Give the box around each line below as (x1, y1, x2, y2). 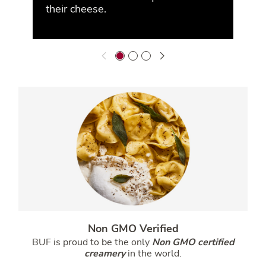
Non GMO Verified (87, 221, 179, 236)
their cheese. (46, 1, 107, 16)
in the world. (128, 247, 182, 261)
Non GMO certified (151, 236, 235, 249)
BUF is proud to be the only (31, 236, 150, 249)
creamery (84, 247, 125, 261)
